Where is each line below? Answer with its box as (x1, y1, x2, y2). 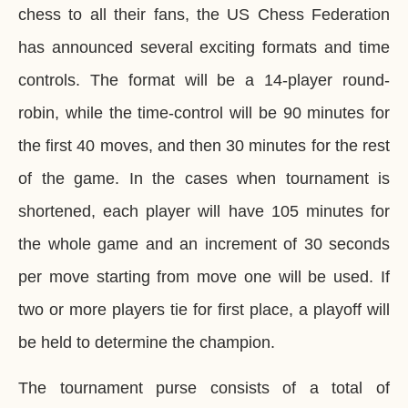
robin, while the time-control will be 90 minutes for (18, 103, 390, 122)
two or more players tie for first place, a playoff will (18, 300, 390, 319)
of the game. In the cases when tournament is (18, 168, 390, 188)
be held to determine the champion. (18, 332, 275, 352)
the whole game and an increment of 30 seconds (18, 234, 390, 253)
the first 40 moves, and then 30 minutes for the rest (18, 136, 390, 155)
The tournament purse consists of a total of (18, 379, 390, 397)
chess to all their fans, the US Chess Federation (18, 5, 390, 24)
